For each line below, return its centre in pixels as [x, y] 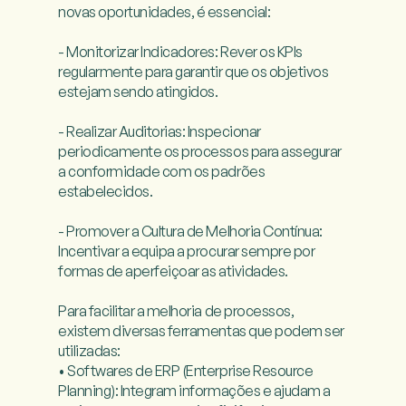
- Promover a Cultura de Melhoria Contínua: [190, 232]
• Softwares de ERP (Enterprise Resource [186, 371]
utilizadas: [89, 351]
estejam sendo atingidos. [138, 92]
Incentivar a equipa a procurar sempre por [187, 251]
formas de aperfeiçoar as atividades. [173, 271]
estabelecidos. [106, 192]
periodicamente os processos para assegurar [200, 152]
